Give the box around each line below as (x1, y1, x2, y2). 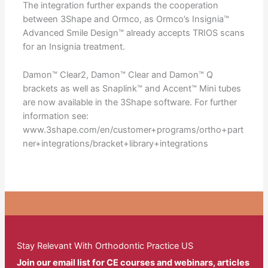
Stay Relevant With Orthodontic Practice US (16, 240, 193, 252)
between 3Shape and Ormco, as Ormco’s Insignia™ (22, 14, 229, 25)
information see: (22, 110, 89, 121)
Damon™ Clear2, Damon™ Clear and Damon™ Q (22, 69, 213, 80)
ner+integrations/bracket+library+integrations (22, 138, 208, 149)
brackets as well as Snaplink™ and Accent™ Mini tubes (22, 83, 241, 94)
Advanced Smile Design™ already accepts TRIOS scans (22, 28, 245, 39)
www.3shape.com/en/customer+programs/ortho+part (22, 124, 243, 135)
